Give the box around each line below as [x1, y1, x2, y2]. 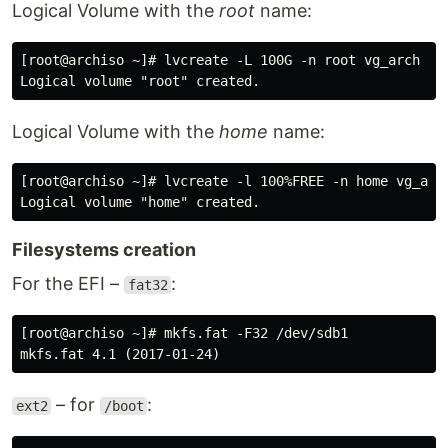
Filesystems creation [12, 239, 196, 260]
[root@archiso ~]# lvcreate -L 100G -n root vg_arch [20, 52, 420, 68]
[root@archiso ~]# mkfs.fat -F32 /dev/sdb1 [20, 325, 348, 341]
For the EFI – [12, 273, 124, 294]
